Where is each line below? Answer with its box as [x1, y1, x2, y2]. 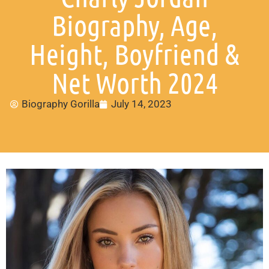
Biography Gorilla [22, 98, 100, 110]
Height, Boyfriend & [29, 37, 240, 71]
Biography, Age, [52, 8, 217, 42]
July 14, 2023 [111, 98, 172, 110]
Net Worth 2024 [51, 65, 218, 100]
